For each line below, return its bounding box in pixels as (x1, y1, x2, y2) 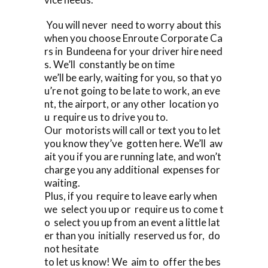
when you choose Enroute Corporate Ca (44, 31, 223, 44)
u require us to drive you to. (44, 110, 168, 123)
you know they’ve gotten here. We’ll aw (44, 136, 223, 150)
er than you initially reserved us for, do (44, 229, 222, 242)
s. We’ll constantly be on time (44, 57, 175, 71)
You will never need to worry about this (44, 18, 223, 31)
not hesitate (44, 242, 99, 255)
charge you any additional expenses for (44, 163, 222, 176)
